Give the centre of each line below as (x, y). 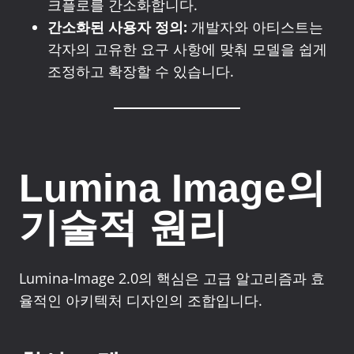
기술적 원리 (123, 228)
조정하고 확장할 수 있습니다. (141, 71)
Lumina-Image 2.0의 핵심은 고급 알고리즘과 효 (172, 278)
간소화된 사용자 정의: (117, 27)
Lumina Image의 (172, 188)
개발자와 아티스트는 (255, 27)
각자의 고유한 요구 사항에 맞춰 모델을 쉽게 (187, 49)
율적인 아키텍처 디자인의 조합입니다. (141, 300)
